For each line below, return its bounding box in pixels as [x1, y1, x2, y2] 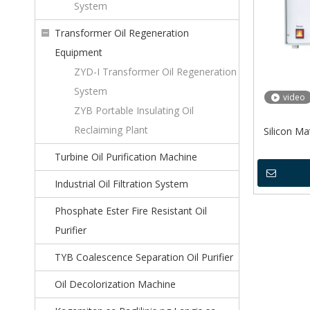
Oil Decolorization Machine [55, 277, 176, 291]
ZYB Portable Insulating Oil [74, 104, 194, 117]
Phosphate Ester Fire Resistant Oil [55, 204, 207, 217]
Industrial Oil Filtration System [55, 177, 188, 190]
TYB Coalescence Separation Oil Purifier [55, 250, 233, 264]
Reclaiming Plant [74, 123, 148, 136]
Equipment [55, 46, 102, 59]
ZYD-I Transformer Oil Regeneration [74, 65, 237, 78]
